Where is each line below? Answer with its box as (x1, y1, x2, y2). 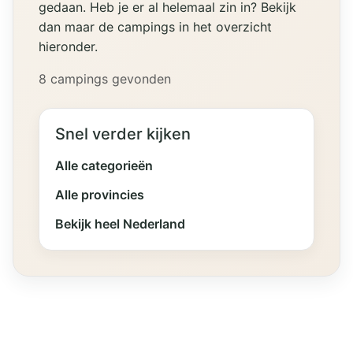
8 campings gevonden (39, 71, 171, 87)
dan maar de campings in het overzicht (39, 19, 272, 35)
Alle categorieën (55, 158, 153, 174)
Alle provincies (55, 187, 144, 203)
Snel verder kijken (55, 124, 191, 144)
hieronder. (39, 39, 98, 55)
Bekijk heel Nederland (55, 216, 185, 232)
